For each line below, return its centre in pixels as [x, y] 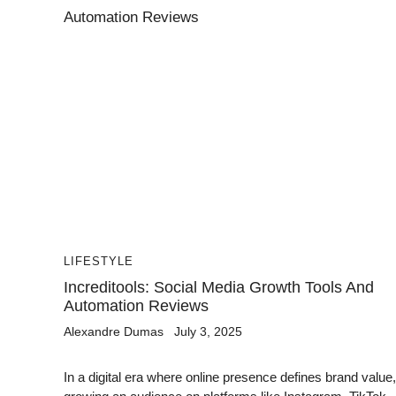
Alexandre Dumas [114, 331]
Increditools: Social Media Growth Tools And [219, 287]
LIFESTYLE [99, 261]
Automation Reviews [136, 306]
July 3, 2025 [208, 331]
